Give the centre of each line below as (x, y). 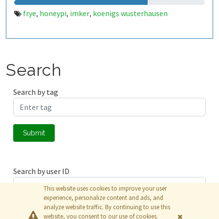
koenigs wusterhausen (130, 13)
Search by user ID (41, 171)
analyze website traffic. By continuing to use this (107, 207)
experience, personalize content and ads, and (103, 198)
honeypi (53, 13)
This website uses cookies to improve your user (105, 188)
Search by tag (36, 92)
